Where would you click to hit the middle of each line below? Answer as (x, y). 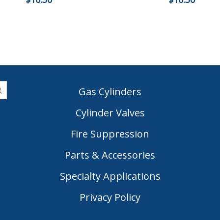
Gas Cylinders (110, 91)
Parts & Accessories (110, 155)
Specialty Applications (110, 176)
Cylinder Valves (110, 112)
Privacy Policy (110, 197)
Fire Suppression (110, 134)
